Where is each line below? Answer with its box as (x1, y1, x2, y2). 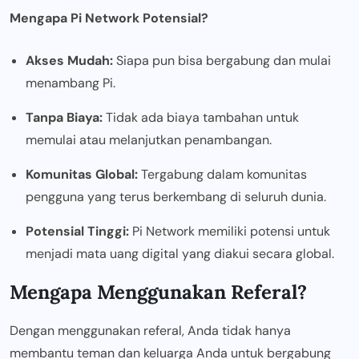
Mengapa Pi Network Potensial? (10, 10, 208, 27)
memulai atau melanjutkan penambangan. (26, 131, 272, 149)
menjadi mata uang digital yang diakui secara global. (26, 245, 334, 263)
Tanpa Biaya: (26, 109, 103, 127)
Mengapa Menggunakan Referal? (10, 280, 307, 305)
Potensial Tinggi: (26, 223, 129, 240)
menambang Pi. (26, 75, 115, 92)
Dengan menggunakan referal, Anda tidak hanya (10, 322, 291, 340)
